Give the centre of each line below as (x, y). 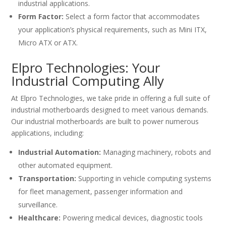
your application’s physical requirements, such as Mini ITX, (113, 30)
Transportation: (47, 179)
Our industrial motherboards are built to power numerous (105, 122)
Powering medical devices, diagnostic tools (132, 218)
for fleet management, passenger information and (101, 192)
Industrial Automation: (60, 152)
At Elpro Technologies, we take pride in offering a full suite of (111, 98)
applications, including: (48, 133)
